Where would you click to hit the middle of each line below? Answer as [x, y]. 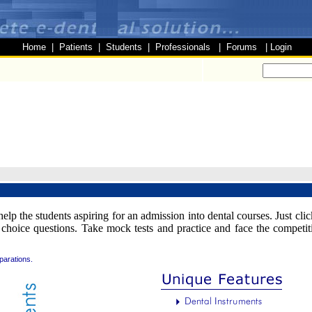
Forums [242, 47]
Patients [76, 47]
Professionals [183, 47]
